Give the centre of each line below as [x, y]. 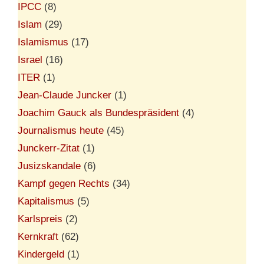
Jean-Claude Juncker [65, 95]
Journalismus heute [61, 130]
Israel [30, 60]
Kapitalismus [46, 201]
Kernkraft [38, 236]
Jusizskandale [49, 166]
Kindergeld [41, 254]
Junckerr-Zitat [49, 148]
